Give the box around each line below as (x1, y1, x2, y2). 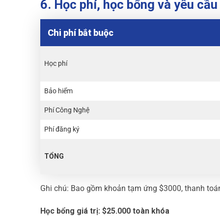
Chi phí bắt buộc (48, 27, 113, 38)
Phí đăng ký (44, 125, 80, 133)
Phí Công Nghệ (44, 106, 89, 114)
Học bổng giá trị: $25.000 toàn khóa (40, 206, 169, 216)
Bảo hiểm (44, 86, 73, 95)
